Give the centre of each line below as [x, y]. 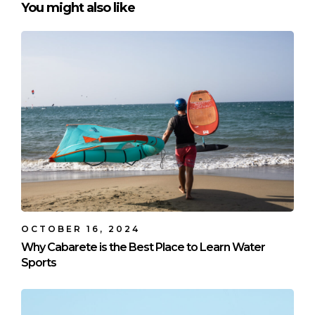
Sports [39, 262]
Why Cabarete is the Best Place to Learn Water [143, 247]
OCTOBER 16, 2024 [81, 229]
